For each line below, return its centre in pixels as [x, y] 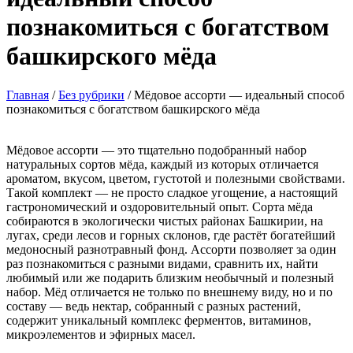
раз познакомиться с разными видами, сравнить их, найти [162, 263]
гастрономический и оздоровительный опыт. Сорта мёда [160, 206]
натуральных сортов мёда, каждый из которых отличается [162, 164]
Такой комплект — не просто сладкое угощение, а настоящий [172, 192]
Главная [28, 95]
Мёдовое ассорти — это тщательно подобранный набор [156, 150]
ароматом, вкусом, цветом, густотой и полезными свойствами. [176, 178]
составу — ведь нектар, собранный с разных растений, [154, 306]
